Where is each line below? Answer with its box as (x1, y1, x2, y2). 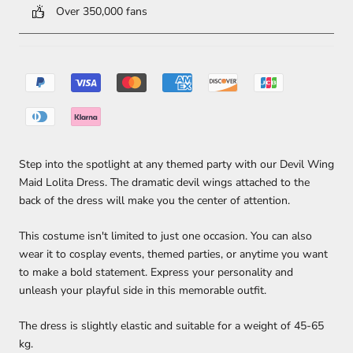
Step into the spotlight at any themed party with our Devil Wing (19, 156, 334, 172)
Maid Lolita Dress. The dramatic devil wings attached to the (19, 174, 310, 190)
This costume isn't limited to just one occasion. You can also (19, 229, 312, 244)
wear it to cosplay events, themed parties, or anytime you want (19, 247, 328, 262)
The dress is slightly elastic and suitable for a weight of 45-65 (19, 318, 324, 334)
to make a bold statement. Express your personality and (19, 265, 293, 281)
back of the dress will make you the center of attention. (19, 192, 293, 208)
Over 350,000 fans (53, 3, 147, 19)
